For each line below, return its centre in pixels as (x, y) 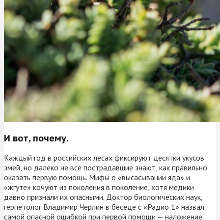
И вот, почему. (36, 138)
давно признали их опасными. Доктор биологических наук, (103, 197)
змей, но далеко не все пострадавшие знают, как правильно (106, 167)
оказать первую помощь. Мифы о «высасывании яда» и (97, 177)
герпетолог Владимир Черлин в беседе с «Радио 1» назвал (104, 206)
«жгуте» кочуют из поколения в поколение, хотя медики (99, 187)
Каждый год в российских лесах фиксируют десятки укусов (104, 157)
